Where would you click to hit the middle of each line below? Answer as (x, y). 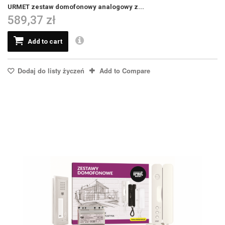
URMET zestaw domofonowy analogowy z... (76, 7)
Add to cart (45, 41)
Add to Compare (125, 70)
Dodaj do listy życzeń (50, 70)
